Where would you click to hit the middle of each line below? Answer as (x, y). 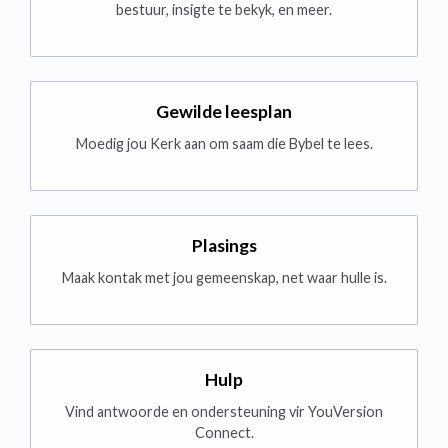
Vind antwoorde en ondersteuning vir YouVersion (224, 412)
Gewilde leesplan (224, 112)
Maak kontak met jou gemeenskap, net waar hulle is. (224, 278)
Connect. (224, 433)
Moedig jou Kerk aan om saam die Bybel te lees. (224, 144)
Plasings (224, 246)
